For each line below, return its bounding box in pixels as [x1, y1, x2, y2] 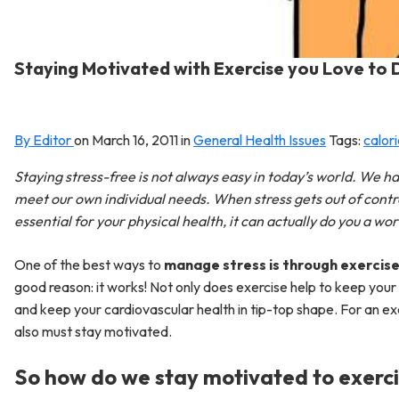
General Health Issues [193, 131, 326, 149]
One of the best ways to [14, 256, 164, 273]
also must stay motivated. [14, 322, 172, 340]
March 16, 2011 [92, 131, 181, 149]
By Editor [14, 131, 74, 149]
